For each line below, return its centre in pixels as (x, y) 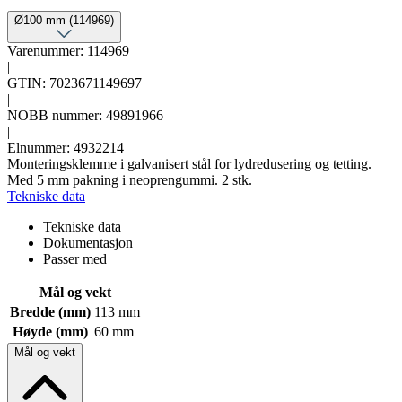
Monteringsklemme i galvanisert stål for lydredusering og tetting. (189, 163)
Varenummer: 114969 (68, 50)
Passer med (75, 258)
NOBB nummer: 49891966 (85, 115)
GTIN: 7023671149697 (74, 83)
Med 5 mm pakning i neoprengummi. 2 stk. (130, 179)
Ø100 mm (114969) (64, 20)
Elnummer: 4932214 (66, 147)
